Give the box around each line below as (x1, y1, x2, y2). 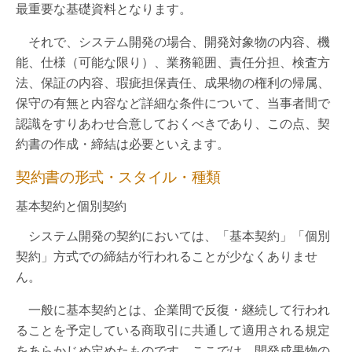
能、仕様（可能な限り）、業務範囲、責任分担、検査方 (16, 53, 330, 71)
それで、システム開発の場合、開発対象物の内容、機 (16, 33, 330, 51)
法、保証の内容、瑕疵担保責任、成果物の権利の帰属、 (16, 74, 330, 92)
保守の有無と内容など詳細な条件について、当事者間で (16, 94, 330, 112)
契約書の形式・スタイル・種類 (16, 165, 221, 187)
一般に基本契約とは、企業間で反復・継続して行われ (16, 301, 330, 319)
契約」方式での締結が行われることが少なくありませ (16, 247, 317, 266)
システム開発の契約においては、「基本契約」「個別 (16, 227, 330, 245)
